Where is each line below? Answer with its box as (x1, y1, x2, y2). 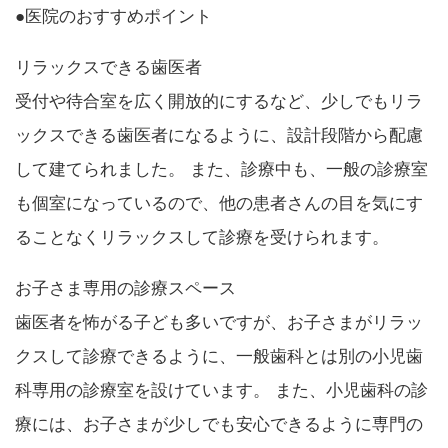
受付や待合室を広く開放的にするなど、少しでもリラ (15, 91, 423, 111)
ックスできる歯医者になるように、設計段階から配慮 (15, 125, 423, 145)
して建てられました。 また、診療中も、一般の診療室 (15, 159, 428, 179)
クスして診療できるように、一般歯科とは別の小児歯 (15, 346, 423, 366)
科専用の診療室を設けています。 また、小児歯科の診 (15, 380, 428, 400)
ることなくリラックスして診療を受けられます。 (15, 227, 389, 247)
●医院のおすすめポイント (15, 6, 212, 26)
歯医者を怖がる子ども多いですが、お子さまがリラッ (15, 312, 423, 332)
